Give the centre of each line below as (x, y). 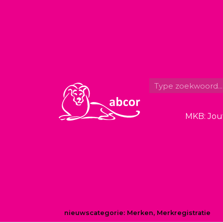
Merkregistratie (183, 213)
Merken (140, 213)
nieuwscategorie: (95, 213)
